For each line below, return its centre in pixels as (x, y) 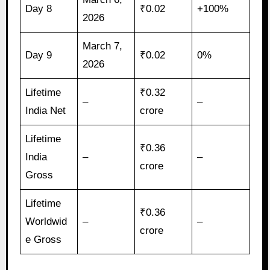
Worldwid (46, 222)
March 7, (103, 46)
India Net (46, 111)
